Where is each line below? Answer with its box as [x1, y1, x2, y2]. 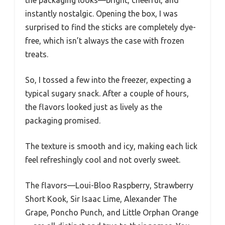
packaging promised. [25, 116, 100, 126]
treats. [25, 50, 48, 59]
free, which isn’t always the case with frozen [25, 36, 184, 46]
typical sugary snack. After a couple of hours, [25, 89, 189, 98]
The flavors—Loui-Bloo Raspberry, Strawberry [25, 181, 193, 190]
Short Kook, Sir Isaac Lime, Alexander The [25, 194, 177, 204]
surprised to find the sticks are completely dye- [25, 23, 196, 32]
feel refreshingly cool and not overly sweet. [25, 155, 180, 165]
